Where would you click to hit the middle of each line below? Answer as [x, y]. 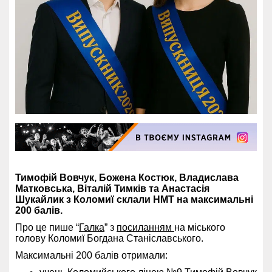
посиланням [145, 228]
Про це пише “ [47, 228]
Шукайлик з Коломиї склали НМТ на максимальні [134, 200]
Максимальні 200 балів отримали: [91, 256]
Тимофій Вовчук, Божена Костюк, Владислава [127, 178]
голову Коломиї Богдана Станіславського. [109, 239]
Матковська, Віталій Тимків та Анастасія [112, 189]
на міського [200, 228]
